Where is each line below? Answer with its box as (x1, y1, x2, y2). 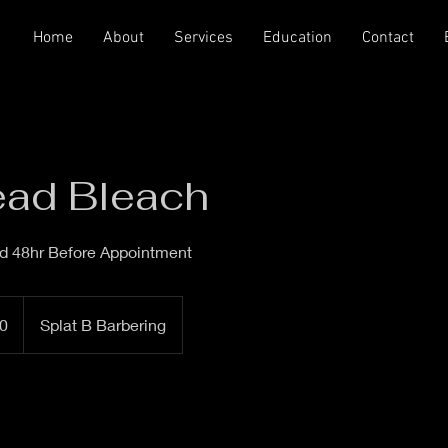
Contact (362, 28, 414, 48)
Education (263, 28, 332, 48)
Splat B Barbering (40, 314, 166, 334)
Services (174, 28, 233, 48)
